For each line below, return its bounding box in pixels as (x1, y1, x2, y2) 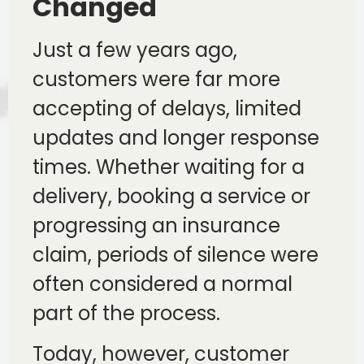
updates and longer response (32, 123, 319, 151)
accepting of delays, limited (32, 94, 301, 122)
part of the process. (32, 299, 220, 327)
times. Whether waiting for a (32, 153, 305, 180)
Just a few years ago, (32, 36, 237, 63)
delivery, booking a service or (32, 182, 310, 210)
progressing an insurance (32, 211, 280, 239)
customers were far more (32, 65, 280, 93)
